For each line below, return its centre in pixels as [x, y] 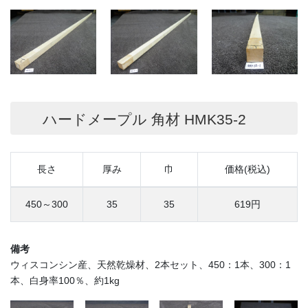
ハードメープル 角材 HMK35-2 [142, 119]
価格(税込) [247, 169]
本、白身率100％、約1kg [65, 281]
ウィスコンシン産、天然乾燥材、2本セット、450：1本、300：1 [151, 265]
